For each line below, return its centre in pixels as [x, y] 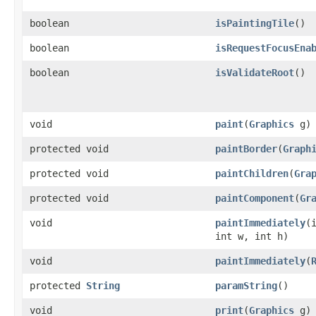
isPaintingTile [255, 23]
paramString [246, 285]
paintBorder [246, 148]
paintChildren [252, 173]
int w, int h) [252, 236]
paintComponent [255, 198]
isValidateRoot [255, 72]
